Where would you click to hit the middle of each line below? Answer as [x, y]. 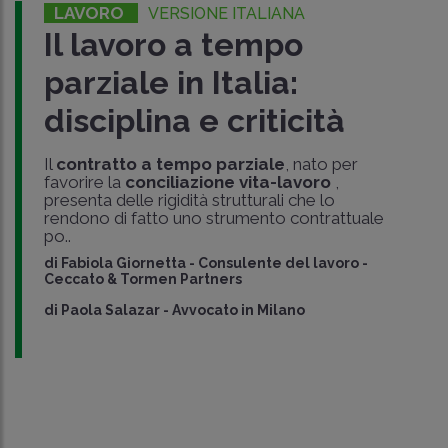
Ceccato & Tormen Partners [142, 279]
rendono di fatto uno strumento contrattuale [213, 218]
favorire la [84, 182]
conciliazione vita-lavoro [227, 182]
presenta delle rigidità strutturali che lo [189, 200]
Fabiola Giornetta [123, 263]
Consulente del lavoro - [282, 263]
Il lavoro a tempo [173, 45]
